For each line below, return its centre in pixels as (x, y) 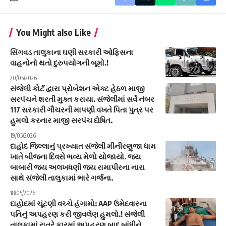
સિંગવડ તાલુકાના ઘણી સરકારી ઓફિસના (72, 52)
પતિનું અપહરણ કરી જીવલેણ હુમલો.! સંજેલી (77, 214)
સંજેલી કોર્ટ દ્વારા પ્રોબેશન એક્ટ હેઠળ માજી (77, 89)
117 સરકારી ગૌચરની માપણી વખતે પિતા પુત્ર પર (82, 110)
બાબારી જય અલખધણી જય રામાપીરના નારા (77, 167)
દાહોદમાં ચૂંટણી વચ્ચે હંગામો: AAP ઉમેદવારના (78, 204)
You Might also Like (53, 33)
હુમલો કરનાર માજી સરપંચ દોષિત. (61, 120)
